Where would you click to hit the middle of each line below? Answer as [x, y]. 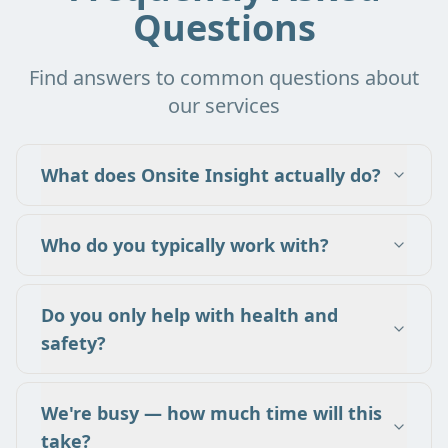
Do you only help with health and [189, 314]
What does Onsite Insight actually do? [211, 174]
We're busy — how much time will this [211, 412]
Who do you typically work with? [185, 244]
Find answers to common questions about [224, 77]
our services [224, 105]
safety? [73, 342]
